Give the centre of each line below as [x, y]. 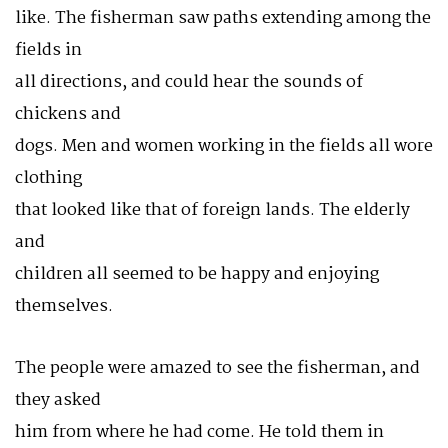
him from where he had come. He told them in [199, 432]
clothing [48, 178]
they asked [58, 400]
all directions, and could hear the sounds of [189, 82]
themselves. [64, 306]
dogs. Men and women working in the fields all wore [224, 146]
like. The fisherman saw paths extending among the [223, 18]
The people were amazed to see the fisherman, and [217, 368]
